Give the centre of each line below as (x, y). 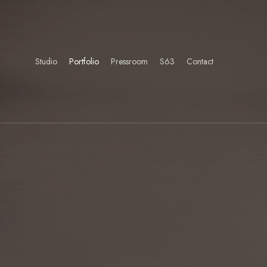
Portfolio (84, 61)
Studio (46, 61)
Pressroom (129, 61)
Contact (200, 61)
